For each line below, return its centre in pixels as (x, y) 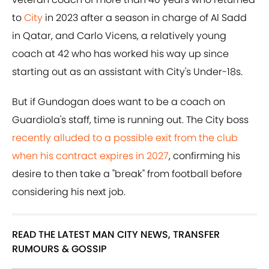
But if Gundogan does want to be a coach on (119, 102)
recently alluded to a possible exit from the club (125, 138)
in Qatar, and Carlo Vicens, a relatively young (119, 36)
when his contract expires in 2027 (90, 156)
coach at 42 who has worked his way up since (120, 54)
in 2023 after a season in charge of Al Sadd (145, 18)
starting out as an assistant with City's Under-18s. (127, 72)
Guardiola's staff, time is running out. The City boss (130, 120)
